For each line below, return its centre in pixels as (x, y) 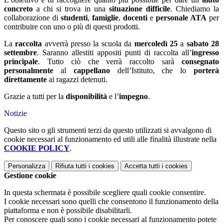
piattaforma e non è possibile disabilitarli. (68, 211)
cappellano (92, 71)
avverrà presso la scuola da (88, 44)
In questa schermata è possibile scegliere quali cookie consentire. (105, 193)
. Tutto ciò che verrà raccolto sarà (110, 62)
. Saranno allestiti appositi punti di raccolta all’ (114, 53)
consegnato (200, 62)
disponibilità (86, 97)
